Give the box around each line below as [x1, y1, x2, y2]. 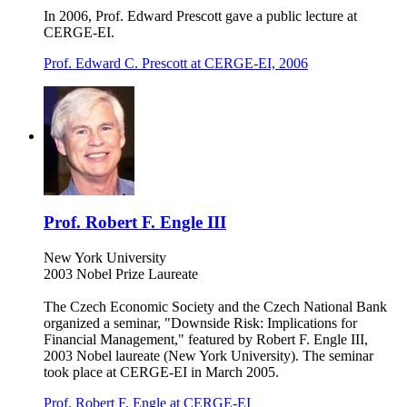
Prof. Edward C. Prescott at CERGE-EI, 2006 [44, 55, 308, 72]
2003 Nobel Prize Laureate [44, 265, 198, 282]
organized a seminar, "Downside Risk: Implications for [44, 314, 357, 331]
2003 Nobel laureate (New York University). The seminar [44, 347, 373, 363]
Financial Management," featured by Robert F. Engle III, [44, 331, 368, 347]
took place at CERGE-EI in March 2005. [44, 363, 279, 380]
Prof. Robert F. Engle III [44, 213, 226, 233]
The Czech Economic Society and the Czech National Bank [44, 298, 387, 314]
